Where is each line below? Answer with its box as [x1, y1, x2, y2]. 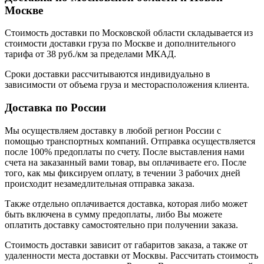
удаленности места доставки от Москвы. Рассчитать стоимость [5, 250, 258, 260]
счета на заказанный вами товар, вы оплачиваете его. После [5, 157, 246, 167]
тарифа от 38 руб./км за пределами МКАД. [5, 49, 176, 60]
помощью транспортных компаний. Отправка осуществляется [5, 136, 255, 146]
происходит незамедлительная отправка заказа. [5, 178, 194, 189]
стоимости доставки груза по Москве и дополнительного [5, 38, 236, 49]
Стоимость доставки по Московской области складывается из [5, 28, 253, 38]
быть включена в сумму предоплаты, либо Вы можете [5, 209, 222, 219]
